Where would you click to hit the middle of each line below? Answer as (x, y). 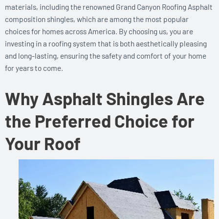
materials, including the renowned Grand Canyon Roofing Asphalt (109, 6)
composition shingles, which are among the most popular (97, 19)
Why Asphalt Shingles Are (105, 98)
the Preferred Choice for (100, 120)
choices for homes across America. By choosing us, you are (99, 31)
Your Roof (43, 143)
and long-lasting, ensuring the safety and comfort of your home (106, 55)
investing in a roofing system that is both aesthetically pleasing (106, 43)
